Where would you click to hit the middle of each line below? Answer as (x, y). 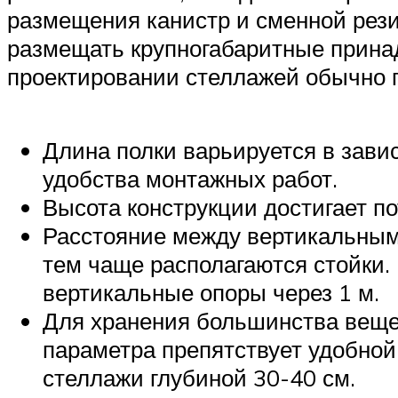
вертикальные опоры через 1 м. (211, 292)
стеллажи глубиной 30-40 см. (199, 377)
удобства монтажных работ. (190, 178)
